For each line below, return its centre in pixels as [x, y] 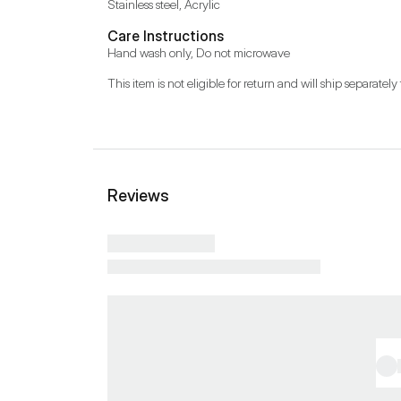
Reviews [138, 196]
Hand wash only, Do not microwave [199, 52]
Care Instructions [166, 36]
